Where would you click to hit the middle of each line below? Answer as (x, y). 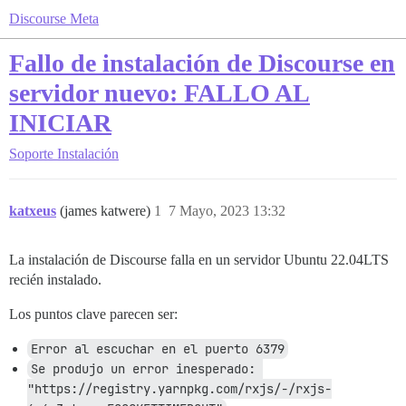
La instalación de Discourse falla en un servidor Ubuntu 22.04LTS (199, 260)
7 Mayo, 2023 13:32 (227, 211)
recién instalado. (55, 280)
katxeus (33, 211)
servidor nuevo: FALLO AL (159, 93)
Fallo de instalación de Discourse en (202, 63)
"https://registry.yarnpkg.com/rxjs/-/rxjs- (179, 389)
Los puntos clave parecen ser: (93, 314)
